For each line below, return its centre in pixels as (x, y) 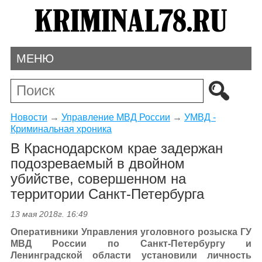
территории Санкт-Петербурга (107, 194)
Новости (29, 117)
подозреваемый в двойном (97, 164)
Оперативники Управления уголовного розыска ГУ (131, 232)
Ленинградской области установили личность (131, 256)
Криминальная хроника (61, 129)
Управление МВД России (116, 117)
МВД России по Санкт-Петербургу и (131, 244)
